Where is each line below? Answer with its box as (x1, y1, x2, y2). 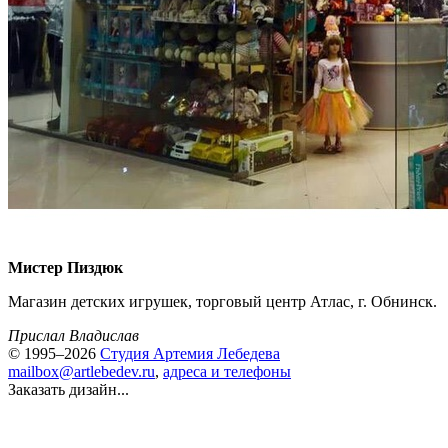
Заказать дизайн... (8, 381, 129, 398)
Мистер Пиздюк (8, 259, 123, 276)
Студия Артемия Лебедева (100, 345, 280, 362)
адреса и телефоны (163, 363, 291, 380)
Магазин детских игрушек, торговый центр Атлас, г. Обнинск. (8, 293, 437, 310)
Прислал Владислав (8, 327, 139, 344)
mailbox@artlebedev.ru (8, 363, 155, 380)
